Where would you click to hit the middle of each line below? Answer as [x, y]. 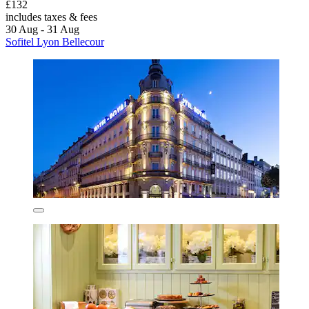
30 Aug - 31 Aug [42, 30]
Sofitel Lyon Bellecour [55, 42]
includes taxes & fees [51, 17]
